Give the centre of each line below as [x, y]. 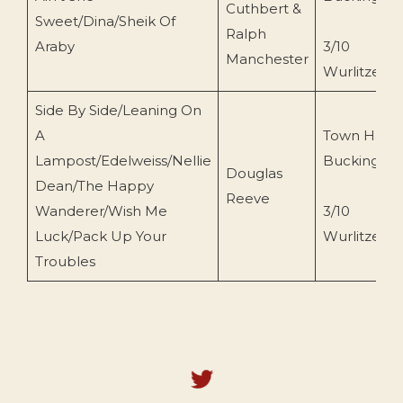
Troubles [65, 262]
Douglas [254, 174]
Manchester [267, 59]
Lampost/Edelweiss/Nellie [123, 161]
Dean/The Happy [94, 186]
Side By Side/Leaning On [118, 111]
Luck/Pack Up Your [100, 237]
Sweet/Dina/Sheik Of [105, 22]
